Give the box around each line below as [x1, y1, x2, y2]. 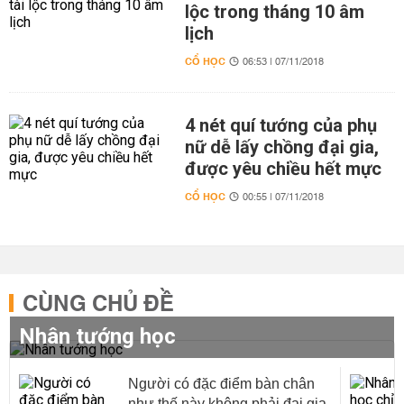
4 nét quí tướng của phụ [184, 115, 377, 136]
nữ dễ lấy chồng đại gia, [184, 136, 379, 158]
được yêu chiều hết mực [184, 158, 381, 179]
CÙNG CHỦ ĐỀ [23, 285, 174, 325]
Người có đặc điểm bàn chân [127, 376, 315, 391]
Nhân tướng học [19, 324, 176, 349]
